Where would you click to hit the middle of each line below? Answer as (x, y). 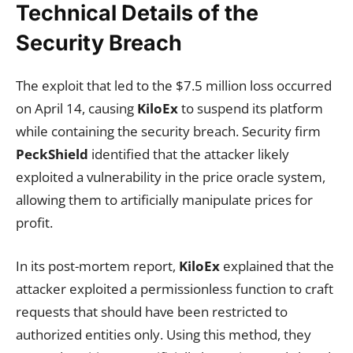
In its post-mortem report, (97, 266)
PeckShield (52, 154)
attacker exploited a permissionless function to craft (175, 289)
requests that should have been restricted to (152, 312)
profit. (34, 223)
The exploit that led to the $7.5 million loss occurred (174, 85)
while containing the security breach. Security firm (168, 131)
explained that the (277, 266)
